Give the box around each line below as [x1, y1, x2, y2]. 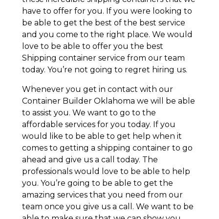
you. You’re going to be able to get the [22, 178, 173, 188]
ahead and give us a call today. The [22, 155, 158, 165]
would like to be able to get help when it [22, 131, 182, 141]
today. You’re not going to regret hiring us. [22, 65, 187, 75]
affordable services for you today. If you [22, 120, 175, 130]
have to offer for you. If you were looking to [22, 6, 192, 16]
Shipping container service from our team [22, 53, 185, 63]
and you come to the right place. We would [22, 30, 193, 40]
